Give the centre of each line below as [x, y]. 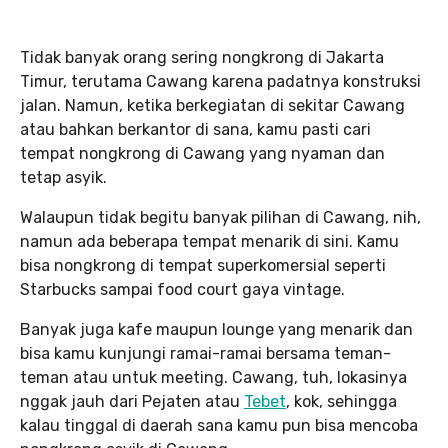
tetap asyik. [63, 177]
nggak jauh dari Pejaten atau [132, 401]
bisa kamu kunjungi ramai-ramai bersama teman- [205, 353]
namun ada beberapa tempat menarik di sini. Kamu [209, 241]
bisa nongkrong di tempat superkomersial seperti [203, 265]
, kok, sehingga [341, 401]
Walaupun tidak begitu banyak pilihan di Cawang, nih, [220, 217]
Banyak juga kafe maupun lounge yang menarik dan [216, 329]
